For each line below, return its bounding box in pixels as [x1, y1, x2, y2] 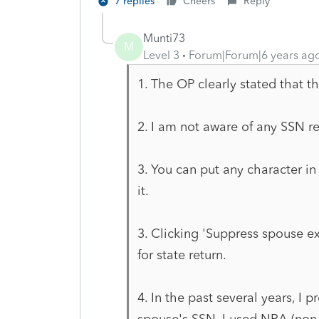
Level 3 [143, 48, 179, 62]
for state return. [137, 246, 226, 263]
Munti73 [143, 31, 185, 45]
